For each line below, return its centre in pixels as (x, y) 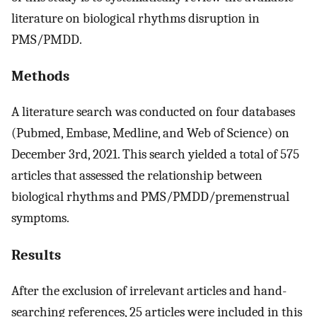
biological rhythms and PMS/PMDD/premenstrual (150, 197)
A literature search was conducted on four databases (153, 112)
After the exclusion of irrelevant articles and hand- (149, 290)
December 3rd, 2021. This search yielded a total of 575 (155, 155)
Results (36, 254)
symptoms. (40, 218)
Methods (40, 76)
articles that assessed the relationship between (137, 176)
